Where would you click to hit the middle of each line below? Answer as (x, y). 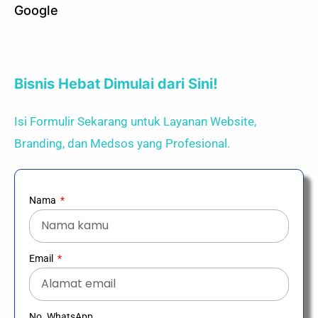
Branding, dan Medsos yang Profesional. (122, 143)
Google (36, 10)
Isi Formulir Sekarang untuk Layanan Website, (135, 121)
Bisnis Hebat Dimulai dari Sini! (116, 83)
